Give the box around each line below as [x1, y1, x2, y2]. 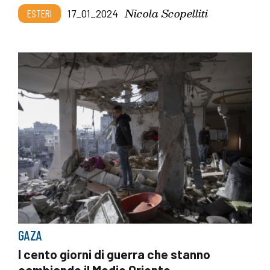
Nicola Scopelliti [125, 4, 208, 22]
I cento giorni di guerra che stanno [18, 246, 210, 262]
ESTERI [27, 6, 52, 20]
